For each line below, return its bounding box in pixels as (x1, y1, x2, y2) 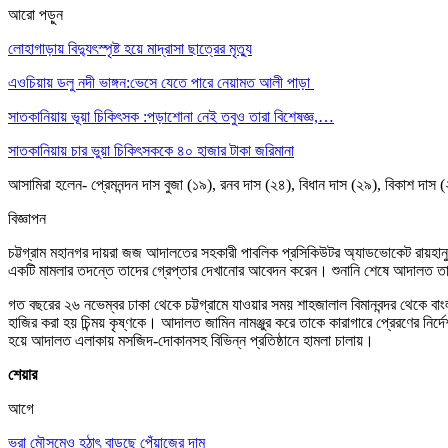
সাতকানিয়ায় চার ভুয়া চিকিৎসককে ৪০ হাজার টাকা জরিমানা (8, 141, 294, 159)
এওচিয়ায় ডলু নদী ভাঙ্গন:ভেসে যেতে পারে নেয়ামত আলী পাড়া (8, 73, 314, 91)
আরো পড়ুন (8, 5, 63, 23)
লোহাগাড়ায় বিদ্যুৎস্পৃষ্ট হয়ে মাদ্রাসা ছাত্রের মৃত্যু (8, 39, 252, 57)
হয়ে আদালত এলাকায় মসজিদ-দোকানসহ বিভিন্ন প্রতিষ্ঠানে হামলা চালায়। (8, 331, 374, 349)
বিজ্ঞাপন (8, 209, 46, 227)
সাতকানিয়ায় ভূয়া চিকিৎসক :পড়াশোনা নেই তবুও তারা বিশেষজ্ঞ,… (8, 107, 334, 125)
